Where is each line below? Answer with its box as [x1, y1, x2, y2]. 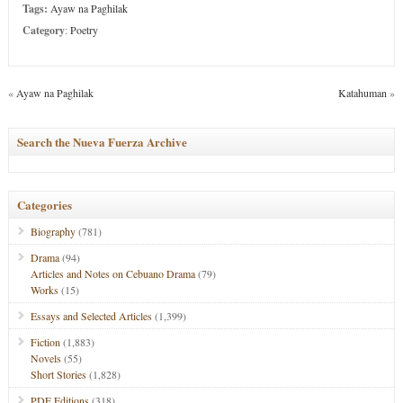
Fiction [30, 335, 60, 349]
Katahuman [338, 85, 388, 100]
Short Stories [30, 367, 86, 381]
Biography [30, 224, 76, 238]
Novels [30, 351, 61, 365]
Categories [16, 196, 72, 213]
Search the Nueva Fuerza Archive [16, 133, 187, 150]
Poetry [69, 22, 98, 37]
